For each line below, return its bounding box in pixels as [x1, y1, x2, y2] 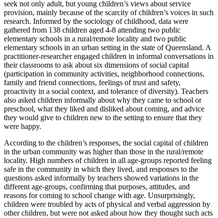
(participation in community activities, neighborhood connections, [4, 69, 204, 78]
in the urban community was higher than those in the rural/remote [4, 147, 203, 156]
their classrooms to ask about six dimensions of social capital [4, 60, 189, 69]
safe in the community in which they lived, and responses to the [4, 164, 198, 173]
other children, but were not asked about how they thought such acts [4, 208, 213, 217]
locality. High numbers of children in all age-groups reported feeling [4, 156, 212, 164]
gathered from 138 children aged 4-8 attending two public [4, 25, 181, 34]
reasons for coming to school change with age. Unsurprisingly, [4, 191, 195, 200]
